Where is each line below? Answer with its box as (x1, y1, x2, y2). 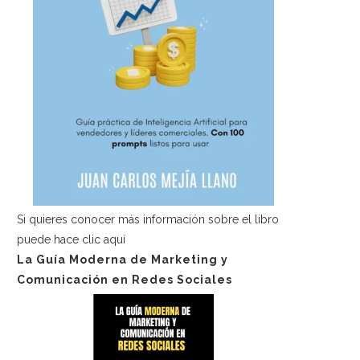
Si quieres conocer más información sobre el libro (17, 212, 279, 226)
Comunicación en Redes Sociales (17, 272, 232, 286)
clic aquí (82, 232, 125, 246)
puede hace (17, 232, 82, 246)
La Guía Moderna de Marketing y (17, 252, 228, 266)
